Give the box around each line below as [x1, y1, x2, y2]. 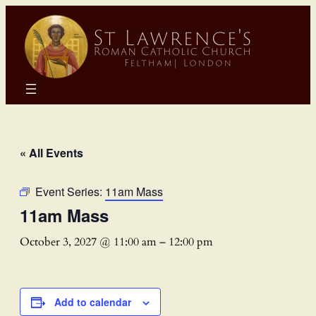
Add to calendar [54, 294, 131, 309]
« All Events [20, 144, 83, 161]
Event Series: [35, 183, 105, 200]
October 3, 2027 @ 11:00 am [20, 233, 157, 250]
